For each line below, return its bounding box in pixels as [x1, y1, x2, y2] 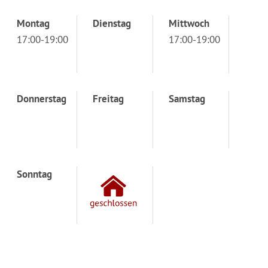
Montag [17, 16, 50, 30]
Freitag [93, 92, 124, 105]
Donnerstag [17, 92, 66, 105]
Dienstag [93, 16, 131, 30]
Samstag [169, 92, 205, 105]
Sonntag [17, 167, 52, 181]
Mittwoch [169, 16, 209, 30]
